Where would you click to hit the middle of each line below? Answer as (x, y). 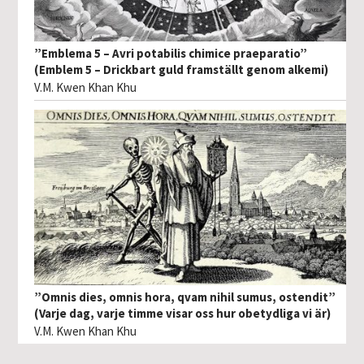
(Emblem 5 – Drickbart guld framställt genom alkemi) (182, 69)
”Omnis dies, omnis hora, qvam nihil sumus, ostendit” (185, 297)
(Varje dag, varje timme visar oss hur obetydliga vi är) (183, 314)
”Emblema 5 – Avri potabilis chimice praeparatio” (171, 53)
